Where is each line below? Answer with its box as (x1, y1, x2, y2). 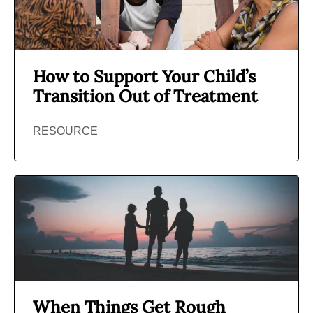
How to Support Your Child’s (33, 65, 256, 87)
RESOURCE (33, 124, 98, 137)
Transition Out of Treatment (33, 85, 258, 107)
